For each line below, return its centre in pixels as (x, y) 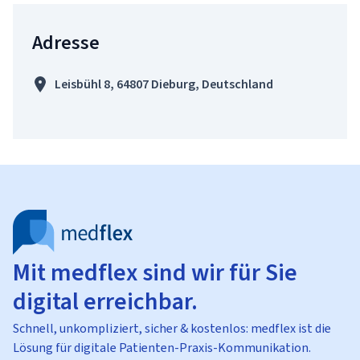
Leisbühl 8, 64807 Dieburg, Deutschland (164, 84)
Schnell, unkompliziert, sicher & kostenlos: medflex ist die (172, 328)
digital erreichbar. (105, 301)
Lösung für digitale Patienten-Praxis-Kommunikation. (162, 348)
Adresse (66, 43)
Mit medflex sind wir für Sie (155, 272)
